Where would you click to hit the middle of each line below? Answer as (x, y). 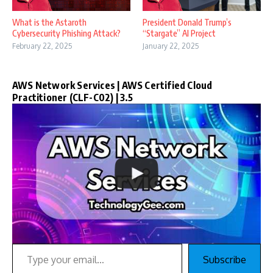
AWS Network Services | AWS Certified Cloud (112, 86)
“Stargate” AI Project (179, 34)
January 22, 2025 (171, 46)
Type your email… (46, 243)
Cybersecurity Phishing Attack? (66, 34)
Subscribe (225, 259)
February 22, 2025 (42, 46)
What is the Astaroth (49, 23)
